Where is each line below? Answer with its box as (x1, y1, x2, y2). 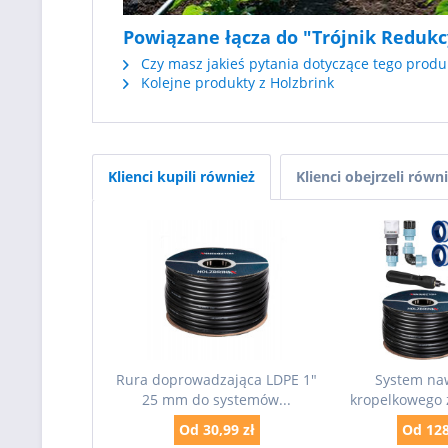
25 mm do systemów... (142, 390, 292, 410)
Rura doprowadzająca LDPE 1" (116, 370, 318, 390)
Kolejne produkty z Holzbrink (137, 73, 334, 93)
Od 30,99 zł (178, 420, 255, 440)
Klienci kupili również (108, 167, 255, 187)
